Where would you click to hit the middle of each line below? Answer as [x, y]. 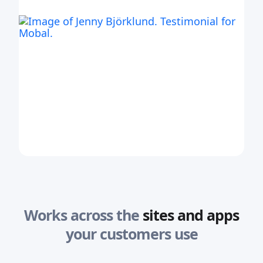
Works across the [82, 215]
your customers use [131, 234]
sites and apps [191, 215]
